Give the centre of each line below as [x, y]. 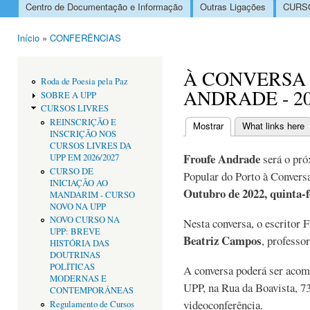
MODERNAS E [78, 279]
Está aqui [37, 51]
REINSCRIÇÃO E [83, 122]
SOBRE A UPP [68, 95]
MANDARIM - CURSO [92, 194]
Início [28, 38]
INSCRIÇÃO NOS [83, 134]
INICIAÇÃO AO [79, 183]
